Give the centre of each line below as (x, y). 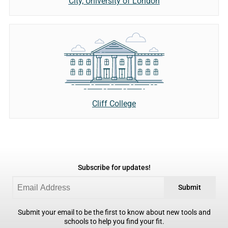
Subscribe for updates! (114, 168)
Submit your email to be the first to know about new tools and (114, 213)
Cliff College (114, 104)
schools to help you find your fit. (114, 222)
